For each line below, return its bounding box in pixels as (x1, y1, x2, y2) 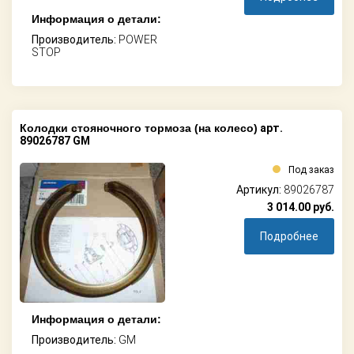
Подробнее (260, 229, 318, 243)
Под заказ (288, 164, 334, 175)
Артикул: (236, 183, 284, 196)
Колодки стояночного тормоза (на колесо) (20, 121, 258, 134)
